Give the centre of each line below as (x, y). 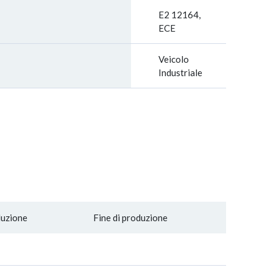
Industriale (180, 73)
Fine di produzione (130, 218)
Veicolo (174, 59)
